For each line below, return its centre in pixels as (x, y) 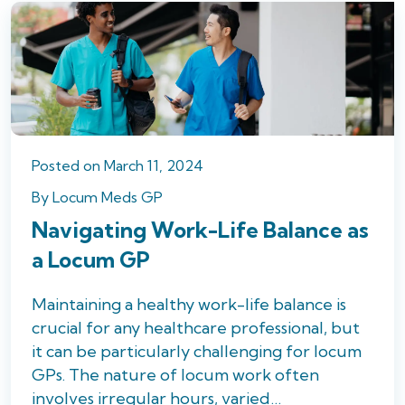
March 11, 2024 (154, 166)
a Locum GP (91, 260)
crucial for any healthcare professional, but (196, 328)
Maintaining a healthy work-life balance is (189, 305)
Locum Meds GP (108, 198)
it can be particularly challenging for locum (197, 352)
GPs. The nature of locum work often (175, 375)
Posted (57, 166)
